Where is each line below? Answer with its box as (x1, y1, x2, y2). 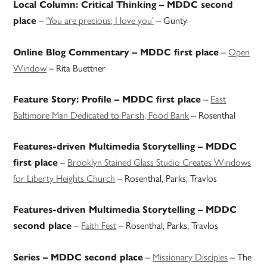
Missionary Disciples (153, 250, 228, 264)
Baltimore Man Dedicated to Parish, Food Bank (13, 108, 190, 122)
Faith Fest (81, 218, 117, 232)
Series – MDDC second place (13, 252, 144, 263)
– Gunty (154, 13, 188, 27)
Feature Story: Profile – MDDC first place (13, 94, 201, 105)
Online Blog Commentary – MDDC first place (13, 46, 219, 58)
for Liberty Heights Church (13, 171, 116, 185)
